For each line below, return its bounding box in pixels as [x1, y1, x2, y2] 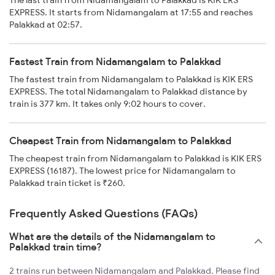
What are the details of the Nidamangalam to [9, 230, 215, 243]
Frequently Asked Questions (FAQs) [9, 206, 198, 221]
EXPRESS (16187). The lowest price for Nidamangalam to [9, 165, 236, 177]
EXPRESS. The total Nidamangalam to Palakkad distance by [9, 86, 247, 98]
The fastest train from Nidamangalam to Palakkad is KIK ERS [9, 74, 253, 85]
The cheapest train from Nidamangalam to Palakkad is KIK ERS [9, 153, 261, 165]
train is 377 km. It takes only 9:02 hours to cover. [9, 98, 206, 110]
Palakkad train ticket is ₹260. [9, 177, 125, 189]
